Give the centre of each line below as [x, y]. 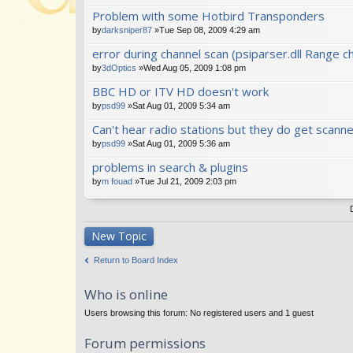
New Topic [119, 236]
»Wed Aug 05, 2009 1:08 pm [191, 67]
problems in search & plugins [170, 167]
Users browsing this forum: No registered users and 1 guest [199, 313]
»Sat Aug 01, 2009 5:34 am [178, 105]
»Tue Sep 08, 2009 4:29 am [206, 30]
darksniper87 [127, 30]
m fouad [117, 181]
